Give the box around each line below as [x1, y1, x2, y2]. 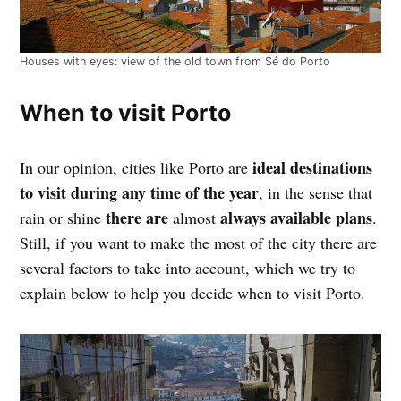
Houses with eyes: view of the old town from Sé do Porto [20, 55, 331, 69]
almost [168, 207, 221, 229]
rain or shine [20, 207, 107, 229]
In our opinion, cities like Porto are [20, 157, 253, 179]
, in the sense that [259, 182, 373, 204]
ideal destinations [252, 156, 373, 180]
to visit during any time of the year [20, 181, 260, 205]
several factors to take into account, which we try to [20, 257, 356, 279]
